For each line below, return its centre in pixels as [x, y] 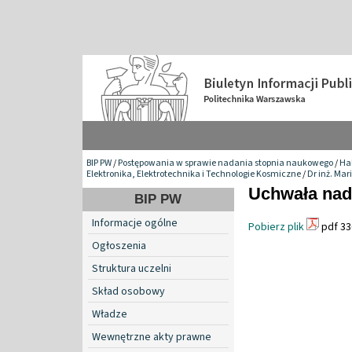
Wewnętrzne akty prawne [152, 337]
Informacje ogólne [135, 223]
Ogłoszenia [119, 246]
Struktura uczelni [132, 268]
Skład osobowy [128, 291]
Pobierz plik [276, 227]
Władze [110, 314]
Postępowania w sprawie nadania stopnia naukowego [225, 163]
